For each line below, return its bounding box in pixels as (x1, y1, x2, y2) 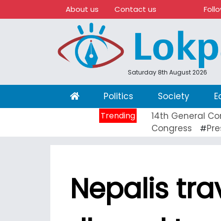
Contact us (114, 4, 156, 14)
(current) (78, 89, 118, 102)
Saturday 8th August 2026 (128, 68, 207, 76)
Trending (101, 110, 135, 121)
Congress (151, 122, 192, 134)
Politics (104, 90, 134, 102)
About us (66, 4, 99, 14)
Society (157, 90, 189, 102)
